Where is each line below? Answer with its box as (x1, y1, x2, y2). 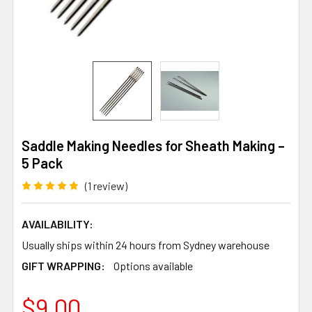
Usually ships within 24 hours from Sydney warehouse (22, 237, 270, 251)
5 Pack (22, 155, 63, 171)
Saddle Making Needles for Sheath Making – (22, 137, 285, 154)
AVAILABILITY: (22, 217, 93, 231)
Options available (114, 258, 193, 272)
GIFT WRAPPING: (22, 258, 105, 272)
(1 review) (85, 178, 127, 192)
